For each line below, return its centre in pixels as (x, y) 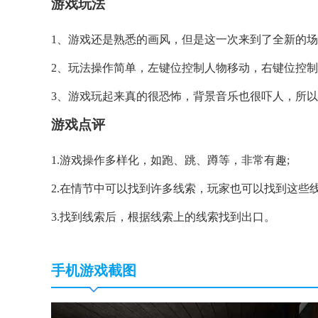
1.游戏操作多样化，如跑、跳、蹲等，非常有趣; (170, 160)
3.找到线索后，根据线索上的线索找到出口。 (163, 217)
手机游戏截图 (94, 271)
